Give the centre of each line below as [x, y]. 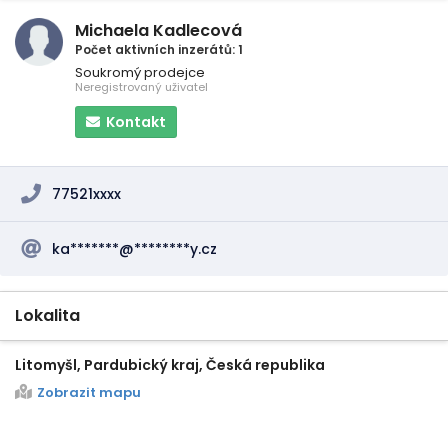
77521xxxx [86, 194]
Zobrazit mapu [89, 392]
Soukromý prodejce [140, 72]
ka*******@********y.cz [134, 249]
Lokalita [47, 315]
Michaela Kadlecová [158, 30]
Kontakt [136, 122]
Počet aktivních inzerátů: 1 [159, 49]
